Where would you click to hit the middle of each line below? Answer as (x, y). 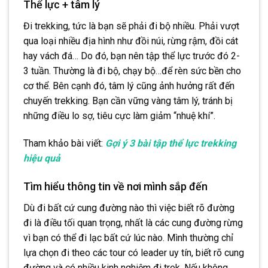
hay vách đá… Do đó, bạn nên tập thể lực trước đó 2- (132, 56)
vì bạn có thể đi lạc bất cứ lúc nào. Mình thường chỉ (128, 237)
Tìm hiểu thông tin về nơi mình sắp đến (115, 186)
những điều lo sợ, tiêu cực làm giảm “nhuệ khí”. (119, 116)
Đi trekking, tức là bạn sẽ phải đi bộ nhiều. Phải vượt (131, 26)
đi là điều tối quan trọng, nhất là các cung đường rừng (133, 223)
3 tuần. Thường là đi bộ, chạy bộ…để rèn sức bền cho (132, 71)
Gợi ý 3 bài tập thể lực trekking (171, 143)
